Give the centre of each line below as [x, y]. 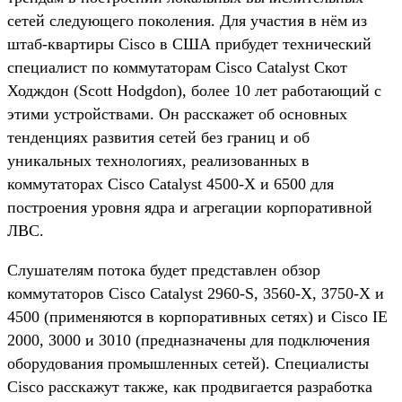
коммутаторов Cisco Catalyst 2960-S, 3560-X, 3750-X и [196, 293]
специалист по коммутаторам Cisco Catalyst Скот [177, 67]
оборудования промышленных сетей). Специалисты [188, 363]
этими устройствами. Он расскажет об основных [177, 114]
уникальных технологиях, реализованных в [158, 160]
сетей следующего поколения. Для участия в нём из [187, 20]
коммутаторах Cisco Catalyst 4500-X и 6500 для [170, 184]
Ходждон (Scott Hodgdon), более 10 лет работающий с [194, 90]
